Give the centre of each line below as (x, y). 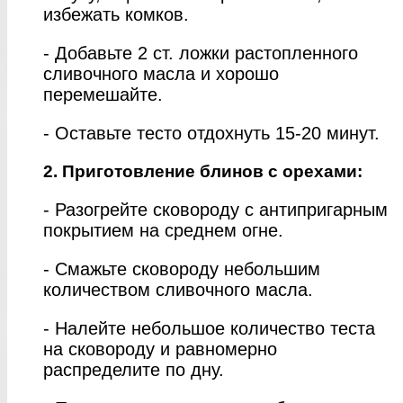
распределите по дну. (134, 369)
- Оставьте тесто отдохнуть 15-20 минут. (211, 133)
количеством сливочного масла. (178, 289)
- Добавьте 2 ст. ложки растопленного (201, 53)
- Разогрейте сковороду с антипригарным (215, 209)
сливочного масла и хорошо (161, 73)
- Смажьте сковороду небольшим (182, 269)
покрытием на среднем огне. (163, 230)
